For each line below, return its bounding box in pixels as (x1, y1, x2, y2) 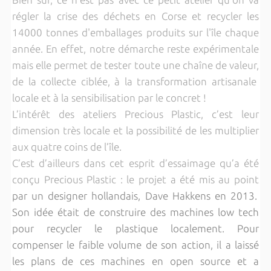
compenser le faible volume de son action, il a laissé (11, 239, 260, 250)
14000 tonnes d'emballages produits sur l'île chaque (11, 27, 260, 38)
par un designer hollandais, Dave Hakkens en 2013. (11, 190, 257, 201)
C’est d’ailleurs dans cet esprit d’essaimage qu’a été (11, 157, 260, 169)
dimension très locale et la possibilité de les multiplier (11, 125, 260, 136)
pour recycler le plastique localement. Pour (11, 223, 260, 234)
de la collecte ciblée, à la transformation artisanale (11, 76, 260, 87)
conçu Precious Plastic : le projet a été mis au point (11, 174, 260, 185)
